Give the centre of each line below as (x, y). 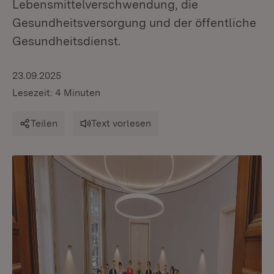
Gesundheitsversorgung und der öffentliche (134, 23)
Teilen (44, 123)
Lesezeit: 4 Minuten (56, 93)
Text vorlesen (121, 123)
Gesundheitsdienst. (66, 41)
